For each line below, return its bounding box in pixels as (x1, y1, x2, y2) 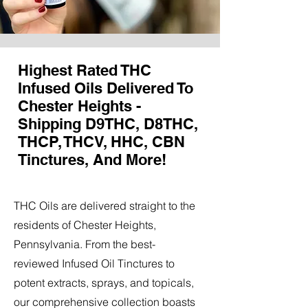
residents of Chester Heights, (14, 217, 156, 232)
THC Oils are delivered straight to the (14, 198, 195, 212)
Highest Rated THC (18, 60, 151, 79)
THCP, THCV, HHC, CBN (18, 132, 185, 151)
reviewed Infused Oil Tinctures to (14, 256, 175, 270)
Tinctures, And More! (18, 150, 166, 168)
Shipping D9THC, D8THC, (18, 114, 198, 133)
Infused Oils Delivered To (18, 78, 193, 97)
